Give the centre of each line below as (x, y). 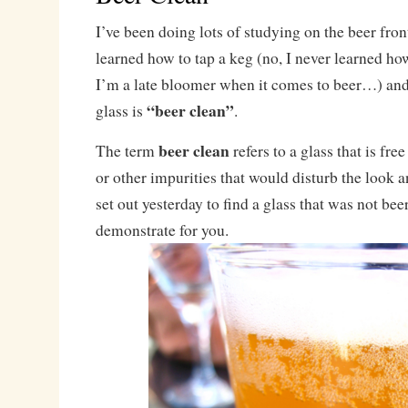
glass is (121, 111)
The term (127, 151)
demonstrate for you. (162, 230)
